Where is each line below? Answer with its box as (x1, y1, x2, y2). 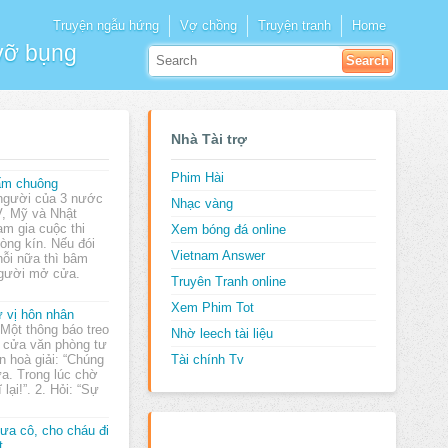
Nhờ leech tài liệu (170, 326, 273, 341)
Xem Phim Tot (170, 300, 254, 315)
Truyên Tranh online (170, 274, 286, 289)
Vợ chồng (180, 18, 237, 34)
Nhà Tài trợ (170, 131, 247, 147)
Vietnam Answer (170, 248, 265, 263)
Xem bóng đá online (170, 222, 286, 237)
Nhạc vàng (170, 196, 233, 211)
